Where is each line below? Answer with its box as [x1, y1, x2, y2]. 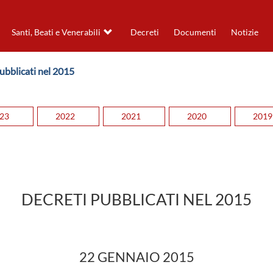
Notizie [230, 27, 258, 37]
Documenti [173, 27, 216, 37]
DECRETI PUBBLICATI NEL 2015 [21, 191, 252, 208]
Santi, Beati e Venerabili [11, 27, 101, 37]
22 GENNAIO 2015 [79, 250, 194, 264]
